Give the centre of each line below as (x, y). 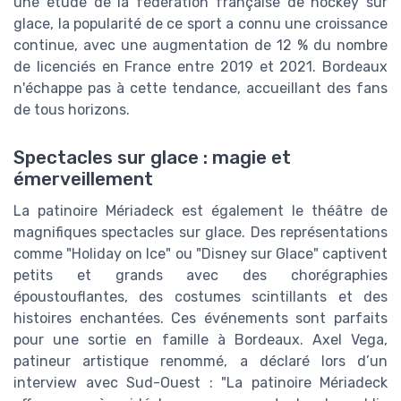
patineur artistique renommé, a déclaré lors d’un (200, 362)
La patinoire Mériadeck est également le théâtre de (200, 211)
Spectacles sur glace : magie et (152, 158)
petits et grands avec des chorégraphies (200, 276)
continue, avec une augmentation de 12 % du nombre (200, 46)
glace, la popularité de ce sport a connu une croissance (200, 24)
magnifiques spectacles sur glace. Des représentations (200, 233)
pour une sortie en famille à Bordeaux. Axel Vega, (200, 340)
